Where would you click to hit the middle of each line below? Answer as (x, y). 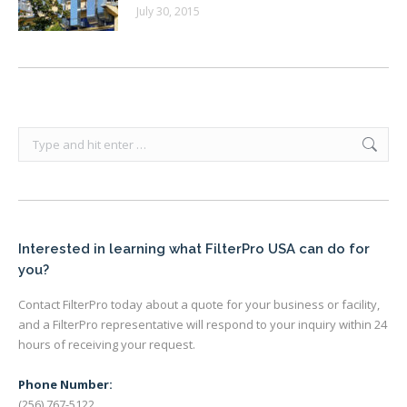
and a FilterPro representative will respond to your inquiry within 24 (203, 324)
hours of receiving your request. (107, 344)
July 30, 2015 (168, 11)
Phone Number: (65, 384)
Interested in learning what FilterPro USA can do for (194, 249)
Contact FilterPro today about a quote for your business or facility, (199, 304)
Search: (39, 137)
